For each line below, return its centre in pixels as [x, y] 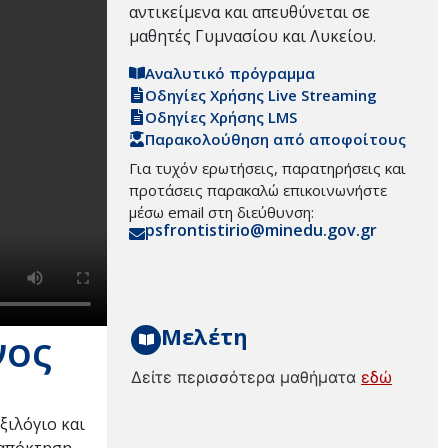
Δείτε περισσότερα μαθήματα [246, 376]
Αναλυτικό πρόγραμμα [230, 73]
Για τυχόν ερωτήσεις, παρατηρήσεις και [267, 168]
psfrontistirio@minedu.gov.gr [261, 230]
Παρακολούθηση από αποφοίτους [275, 139]
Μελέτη [204, 335]
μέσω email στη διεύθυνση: [221, 212]
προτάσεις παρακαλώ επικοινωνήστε [258, 190]
